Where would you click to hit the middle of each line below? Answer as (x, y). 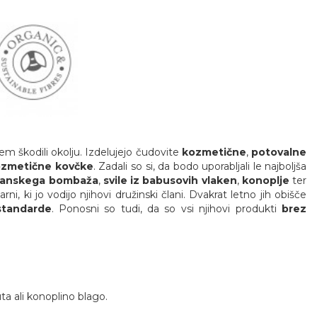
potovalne (279, 152)
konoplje (265, 180)
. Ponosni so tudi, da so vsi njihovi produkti (166, 208)
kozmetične (214, 152)
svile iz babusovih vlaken (170, 180)
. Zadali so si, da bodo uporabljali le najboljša (200, 166)
